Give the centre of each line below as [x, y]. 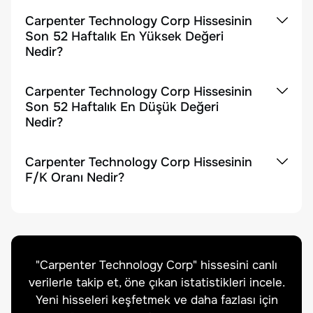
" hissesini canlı [235, 265]
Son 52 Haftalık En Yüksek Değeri [124, 36]
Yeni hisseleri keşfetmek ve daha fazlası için [156, 300]
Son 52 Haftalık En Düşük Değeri [122, 107]
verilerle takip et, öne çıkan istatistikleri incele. [156, 283]
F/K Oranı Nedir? [75, 177]
